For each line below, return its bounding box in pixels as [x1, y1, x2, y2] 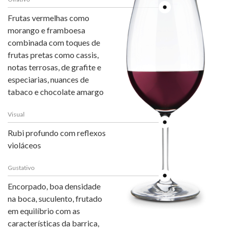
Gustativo [8, 163, 34, 171]
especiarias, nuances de [8, 74, 89, 84]
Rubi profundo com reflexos [8, 127, 106, 138]
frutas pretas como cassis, [8, 49, 99, 60]
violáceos [8, 140, 41, 150]
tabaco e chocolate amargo [8, 86, 104, 97]
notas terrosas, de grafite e [8, 62, 101, 72]
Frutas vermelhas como [8, 12, 89, 23]
